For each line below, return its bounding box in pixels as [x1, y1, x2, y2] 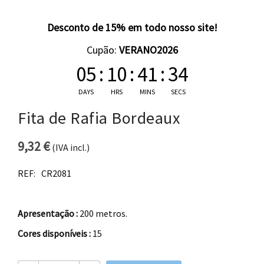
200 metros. [80, 207, 127, 220]
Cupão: [86, 43, 119, 57]
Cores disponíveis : [18, 227, 91, 240]
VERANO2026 [118, 43, 178, 57]
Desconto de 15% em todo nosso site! [47, 21, 217, 35]
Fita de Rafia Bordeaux [18, 107, 180, 129]
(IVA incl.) [50, 141, 90, 154]
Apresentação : [18, 207, 80, 220]
